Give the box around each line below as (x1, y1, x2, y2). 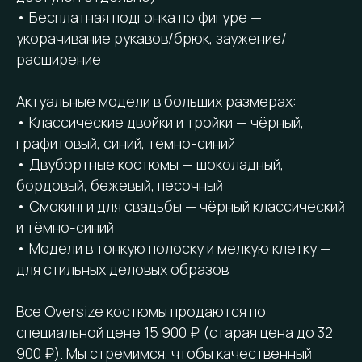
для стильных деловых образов (16, 259, 229, 279)
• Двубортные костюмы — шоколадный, (16, 154, 284, 174)
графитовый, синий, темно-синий (16, 133, 235, 153)
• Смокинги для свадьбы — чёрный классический (16, 196, 345, 216)
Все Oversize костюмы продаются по (16, 301, 266, 321)
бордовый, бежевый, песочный (16, 175, 223, 195)
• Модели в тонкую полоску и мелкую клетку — (16, 238, 331, 258)
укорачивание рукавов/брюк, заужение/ (16, 27, 287, 48)
